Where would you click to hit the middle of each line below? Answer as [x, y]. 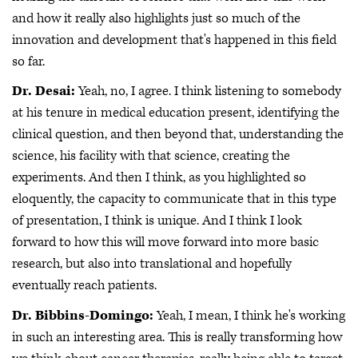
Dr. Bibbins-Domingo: [84, 315]
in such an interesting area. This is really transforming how [177, 337]
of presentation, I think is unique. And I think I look [157, 221]
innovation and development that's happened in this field [174, 40]
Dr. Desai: [44, 91]
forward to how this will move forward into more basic [165, 243]
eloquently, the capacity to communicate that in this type [174, 199]
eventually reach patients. [86, 286]
